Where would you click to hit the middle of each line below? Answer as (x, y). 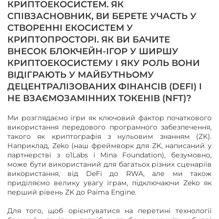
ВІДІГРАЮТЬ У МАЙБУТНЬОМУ (81, 75)
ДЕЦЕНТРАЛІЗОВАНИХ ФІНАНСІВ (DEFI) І (105, 87)
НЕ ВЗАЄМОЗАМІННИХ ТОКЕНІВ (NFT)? (99, 99)
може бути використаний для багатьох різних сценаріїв (109, 164)
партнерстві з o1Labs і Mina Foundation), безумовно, (109, 155)
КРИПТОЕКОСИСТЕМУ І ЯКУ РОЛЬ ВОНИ (104, 63)
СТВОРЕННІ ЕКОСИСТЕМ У (70, 28)
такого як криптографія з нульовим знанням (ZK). (109, 137)
